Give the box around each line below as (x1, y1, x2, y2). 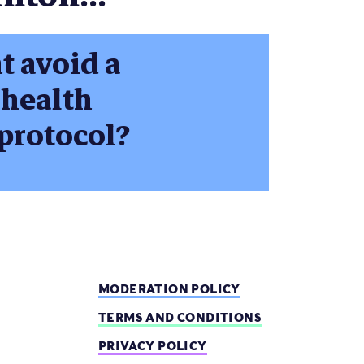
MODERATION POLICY (98, 281, 240, 296)
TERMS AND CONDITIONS (98, 310, 262, 324)
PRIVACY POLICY (98, 338, 207, 353)
